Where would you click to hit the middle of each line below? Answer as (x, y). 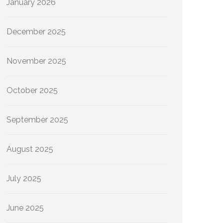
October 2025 (32, 90)
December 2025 (36, 32)
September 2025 (37, 120)
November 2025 (36, 61)
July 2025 (24, 178)
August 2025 (30, 149)
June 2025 (25, 208)
